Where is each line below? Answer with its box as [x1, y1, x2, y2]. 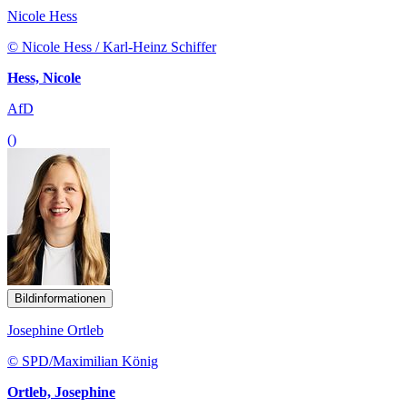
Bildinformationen [15, 291, 105, 305]
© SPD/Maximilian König [7, 352, 158, 369]
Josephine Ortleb [7, 322, 104, 338]
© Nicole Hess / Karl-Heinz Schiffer [7, 38, 216, 55]
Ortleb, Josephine [7, 383, 115, 400]
